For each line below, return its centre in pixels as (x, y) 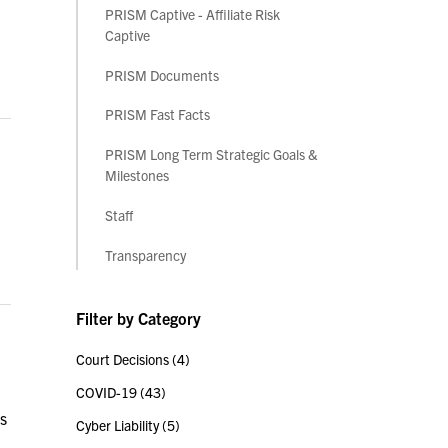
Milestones (137, 175)
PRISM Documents (162, 74)
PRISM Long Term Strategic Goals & (211, 154)
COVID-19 (108, 392)
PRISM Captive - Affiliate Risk (192, 13)
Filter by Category (138, 318)
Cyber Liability (119, 425)
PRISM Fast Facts (157, 114)
